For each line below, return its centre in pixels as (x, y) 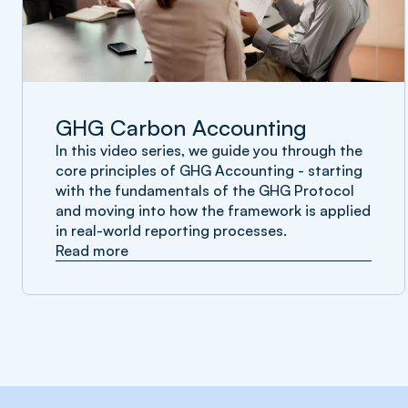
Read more (92, 250)
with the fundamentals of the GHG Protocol (205, 190)
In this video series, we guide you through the (209, 150)
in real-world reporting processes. (171, 230)
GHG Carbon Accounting (181, 127)
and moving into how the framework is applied (213, 210)
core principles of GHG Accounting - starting (209, 170)
